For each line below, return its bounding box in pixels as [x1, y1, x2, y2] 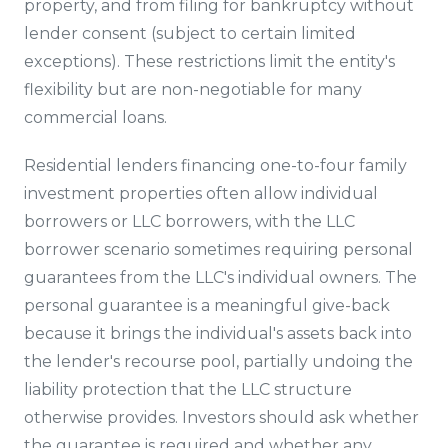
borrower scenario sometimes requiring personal [24, 240, 413, 259]
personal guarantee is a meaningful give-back [24, 296, 390, 315]
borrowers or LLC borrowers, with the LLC [24, 212, 355, 231]
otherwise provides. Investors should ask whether [24, 408, 419, 427]
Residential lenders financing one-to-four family [24, 156, 407, 175]
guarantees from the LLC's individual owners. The [24, 268, 417, 287]
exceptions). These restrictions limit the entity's [24, 52, 395, 71]
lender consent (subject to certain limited [24, 24, 356, 43]
